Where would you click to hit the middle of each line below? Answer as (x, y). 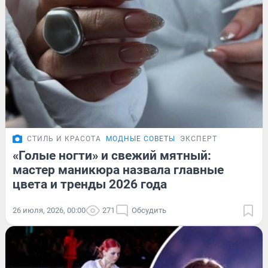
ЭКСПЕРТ (199, 138)
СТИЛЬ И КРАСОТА (64, 138)
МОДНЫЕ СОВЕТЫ (141, 138)
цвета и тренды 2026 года (90, 184)
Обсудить (149, 210)
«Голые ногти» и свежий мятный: (112, 155)
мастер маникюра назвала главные (118, 170)
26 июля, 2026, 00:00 (49, 210)
